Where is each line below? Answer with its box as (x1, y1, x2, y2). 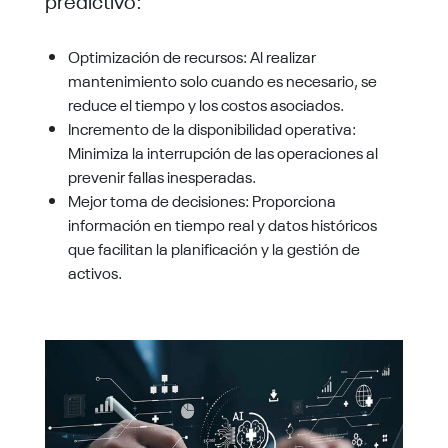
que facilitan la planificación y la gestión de (68, 236, 361, 259)
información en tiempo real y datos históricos (68, 212, 378, 235)
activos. (68, 260, 123, 283)
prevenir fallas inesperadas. (68, 164, 257, 187)
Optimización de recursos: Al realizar (68, 44, 317, 67)
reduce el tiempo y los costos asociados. (68, 92, 345, 115)
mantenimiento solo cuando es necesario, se (68, 68, 378, 91)
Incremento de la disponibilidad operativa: (68, 116, 357, 139)
